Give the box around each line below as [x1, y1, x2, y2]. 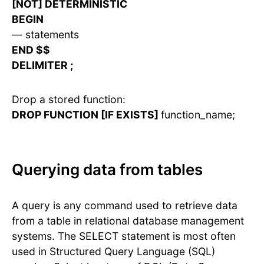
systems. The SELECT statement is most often [12, 230, 236, 243]
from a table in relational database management [12, 214, 244, 227]
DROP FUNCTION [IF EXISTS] [12, 108, 161, 121]
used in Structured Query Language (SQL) [12, 245, 215, 258]
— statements [12, 28, 79, 41]
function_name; [161, 108, 235, 121]
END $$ [12, 44, 52, 57]
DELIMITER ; [12, 59, 73, 72]
